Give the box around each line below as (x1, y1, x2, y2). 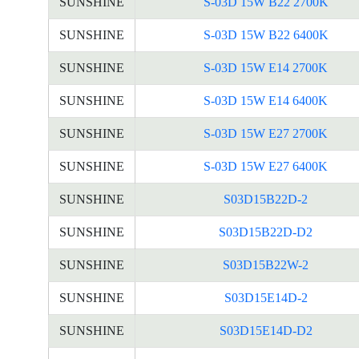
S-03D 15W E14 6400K (204, 94, 328, 107)
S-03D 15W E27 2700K (204, 127, 328, 140)
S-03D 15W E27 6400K (204, 159, 328, 173)
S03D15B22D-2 (224, 192, 308, 206)
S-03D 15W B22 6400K (203, 28, 329, 42)
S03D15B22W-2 (223, 258, 309, 272)
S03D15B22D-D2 (219, 225, 313, 239)
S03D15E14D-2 (224, 291, 308, 305)
